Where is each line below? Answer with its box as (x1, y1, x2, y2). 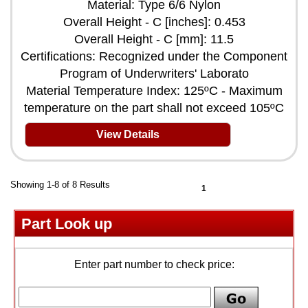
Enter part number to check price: (74, 258, 234, 270)
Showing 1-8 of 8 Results (10, 179, 110, 190)
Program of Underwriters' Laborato (59, 66, 249, 80)
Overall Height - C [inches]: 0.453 (63, 14, 245, 29)
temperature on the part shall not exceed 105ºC (24, 100, 284, 115)
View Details (96, 128, 159, 140)
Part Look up (21, 214, 112, 232)
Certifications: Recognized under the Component (21, 49, 287, 63)
